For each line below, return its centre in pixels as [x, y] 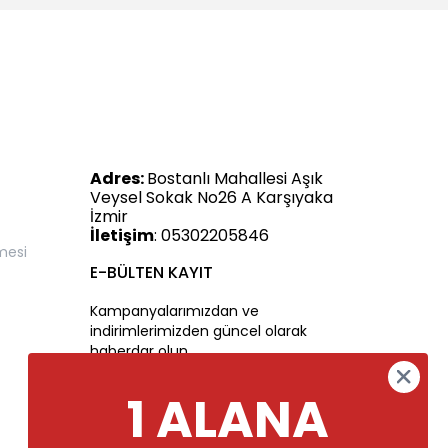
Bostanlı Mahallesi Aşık [235, 179]
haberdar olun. [140, 351]
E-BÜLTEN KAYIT [151, 273]
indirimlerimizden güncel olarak [198, 331]
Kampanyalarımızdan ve [174, 311]
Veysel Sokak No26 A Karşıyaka [211, 198]
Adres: [118, 179]
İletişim [122, 236]
